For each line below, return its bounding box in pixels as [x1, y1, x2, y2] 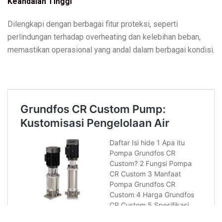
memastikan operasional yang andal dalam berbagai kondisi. [7, 45, 215, 55]
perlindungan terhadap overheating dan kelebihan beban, [7, 32, 201, 42]
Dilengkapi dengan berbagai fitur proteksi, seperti [7, 19, 178, 29]
